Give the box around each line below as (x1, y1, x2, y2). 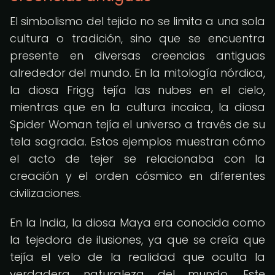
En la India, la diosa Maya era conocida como (10, 215, 265, 230)
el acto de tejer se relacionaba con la (10, 151, 265, 166)
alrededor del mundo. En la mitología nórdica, (10, 65, 265, 80)
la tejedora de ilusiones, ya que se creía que (10, 232, 265, 247)
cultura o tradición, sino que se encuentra (10, 31, 265, 46)
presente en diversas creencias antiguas (10, 48, 265, 63)
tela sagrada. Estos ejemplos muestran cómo (10, 134, 265, 149)
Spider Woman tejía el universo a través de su (10, 117, 265, 132)
